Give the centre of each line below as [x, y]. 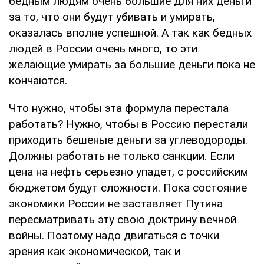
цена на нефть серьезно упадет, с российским [128, 171]
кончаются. [38, 80]
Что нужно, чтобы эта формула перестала [119, 108]
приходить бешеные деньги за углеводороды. [128, 140]
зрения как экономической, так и [95, 251]
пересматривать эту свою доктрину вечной [123, 219]
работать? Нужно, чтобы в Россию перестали [128, 124]
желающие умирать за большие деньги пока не [132, 64]
